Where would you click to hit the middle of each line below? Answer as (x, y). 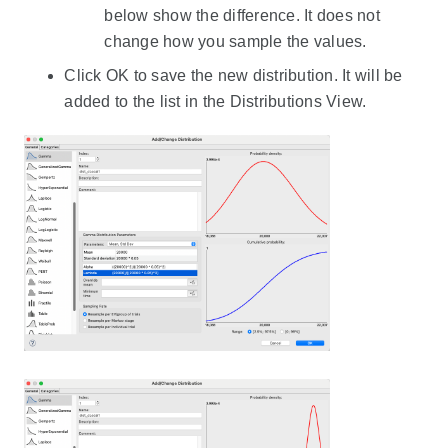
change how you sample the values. (235, 42)
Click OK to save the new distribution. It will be (233, 76)
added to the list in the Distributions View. (215, 102)
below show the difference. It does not (242, 16)
